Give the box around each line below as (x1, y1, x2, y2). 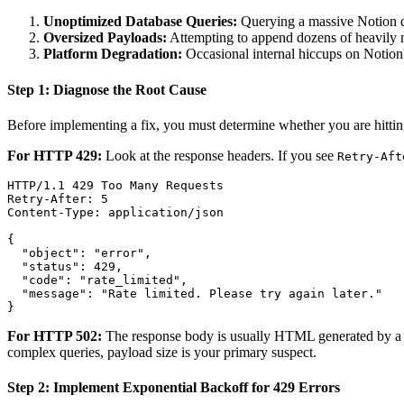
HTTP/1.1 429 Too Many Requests (7, 178, 224, 192)
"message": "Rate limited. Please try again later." (7, 286, 382, 300)
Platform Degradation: (43, 46, 182, 62)
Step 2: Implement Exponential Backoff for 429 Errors (7, 380, 340, 396)
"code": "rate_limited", (7, 272, 188, 287)
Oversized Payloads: (43, 30, 167, 46)
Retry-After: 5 (7, 191, 108, 206)
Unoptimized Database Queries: (43, 14, 237, 30)
